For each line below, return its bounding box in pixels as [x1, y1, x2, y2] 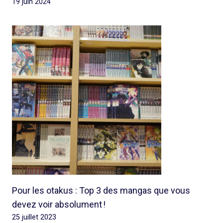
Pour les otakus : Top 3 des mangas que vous [12, 185, 190, 196]
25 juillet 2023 [12, 213, 56, 222]
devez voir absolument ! [12, 199, 106, 210]
